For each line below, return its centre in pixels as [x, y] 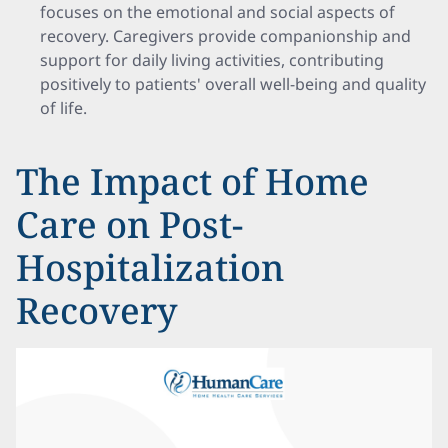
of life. [63, 108]
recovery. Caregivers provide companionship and [225, 36]
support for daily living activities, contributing [212, 60]
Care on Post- [129, 224]
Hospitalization [150, 267]
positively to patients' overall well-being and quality [233, 84]
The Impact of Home [192, 181]
